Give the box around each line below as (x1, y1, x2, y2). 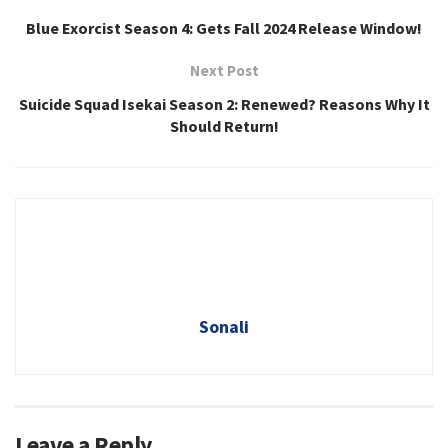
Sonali (199, 314, 249, 338)
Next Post (189, 60, 259, 80)
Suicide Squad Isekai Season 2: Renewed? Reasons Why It (18, 93, 430, 114)
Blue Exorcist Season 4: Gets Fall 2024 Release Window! (26, 17, 422, 38)
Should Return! (169, 115, 279, 136)
